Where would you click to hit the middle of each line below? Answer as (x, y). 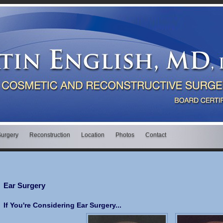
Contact (156, 135)
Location (93, 135)
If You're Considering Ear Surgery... (62, 205)
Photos (125, 135)
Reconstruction (50, 135)
